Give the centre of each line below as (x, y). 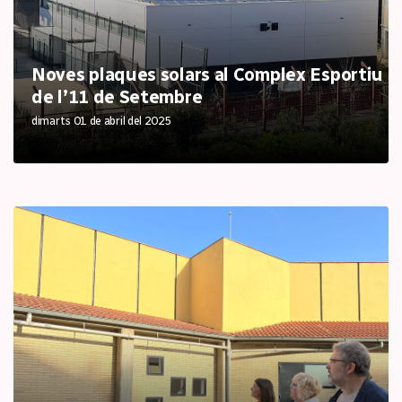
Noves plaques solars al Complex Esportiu (208, 74)
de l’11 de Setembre (117, 97)
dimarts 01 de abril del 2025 (102, 121)
